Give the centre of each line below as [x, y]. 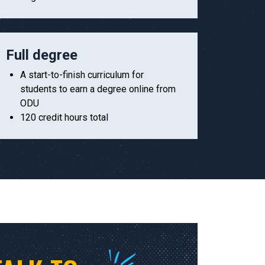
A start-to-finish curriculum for [82, 75]
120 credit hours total [64, 118]
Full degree [42, 55]
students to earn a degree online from [98, 89]
